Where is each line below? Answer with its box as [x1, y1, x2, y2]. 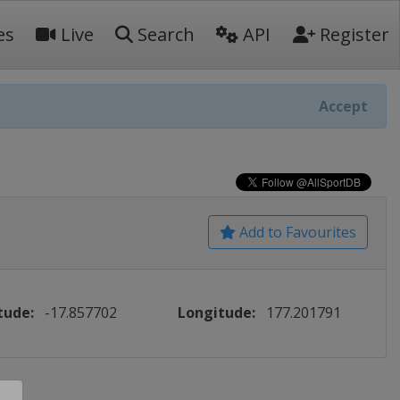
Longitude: [178, 303, 256, 322]
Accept [319, 96, 368, 116]
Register [315, 22, 389, 46]
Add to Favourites [236, 222, 356, 242]
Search [133, 22, 195, 46]
